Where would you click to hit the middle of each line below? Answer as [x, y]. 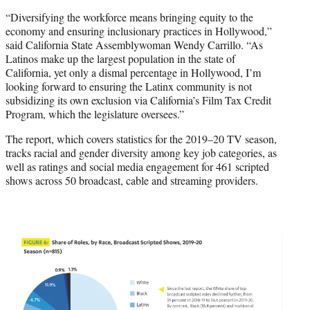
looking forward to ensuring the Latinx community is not [129, 86]
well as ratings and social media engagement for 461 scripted [137, 166]
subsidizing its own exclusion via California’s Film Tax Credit [138, 100]
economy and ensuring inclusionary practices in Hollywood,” [139, 30]
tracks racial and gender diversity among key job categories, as [141, 152]
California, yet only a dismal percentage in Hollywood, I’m [133, 72]
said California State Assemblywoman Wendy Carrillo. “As [134, 44]
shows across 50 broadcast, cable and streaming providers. [132, 180]
